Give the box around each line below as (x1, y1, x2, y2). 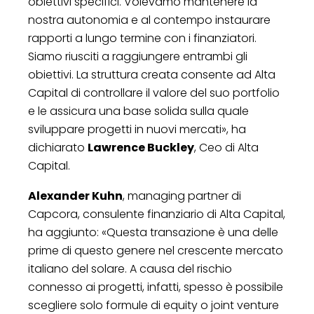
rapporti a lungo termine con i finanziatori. (28, 29, 257, 46)
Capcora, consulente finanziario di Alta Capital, (28, 205, 285, 222)
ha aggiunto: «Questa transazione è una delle (28, 224, 278, 240)
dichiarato (28, 139, 88, 156)
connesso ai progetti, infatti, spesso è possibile (28, 278, 283, 295)
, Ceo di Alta (194, 139, 259, 156)
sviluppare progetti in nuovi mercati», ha (28, 121, 246, 137)
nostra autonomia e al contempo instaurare (28, 11, 271, 28)
